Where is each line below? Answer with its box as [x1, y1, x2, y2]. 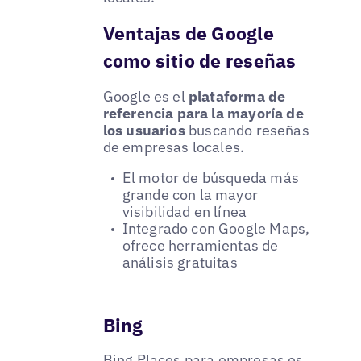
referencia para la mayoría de [102, 103, 304, 122]
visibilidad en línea [122, 201, 247, 221]
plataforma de [188, 86, 286, 106]
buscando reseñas [185, 120, 309, 139]
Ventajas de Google [102, 20, 274, 45]
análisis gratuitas [122, 252, 238, 272]
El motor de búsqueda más [122, 168, 299, 187]
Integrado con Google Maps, [122, 218, 310, 238]
